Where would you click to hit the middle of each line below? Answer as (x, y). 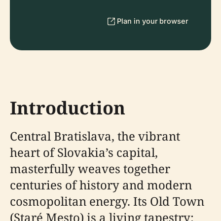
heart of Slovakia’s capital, (84, 152)
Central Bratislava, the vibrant (95, 136)
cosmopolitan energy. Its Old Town (107, 201)
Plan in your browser (153, 21)
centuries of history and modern (101, 185)
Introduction (68, 108)
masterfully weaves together (90, 168)
